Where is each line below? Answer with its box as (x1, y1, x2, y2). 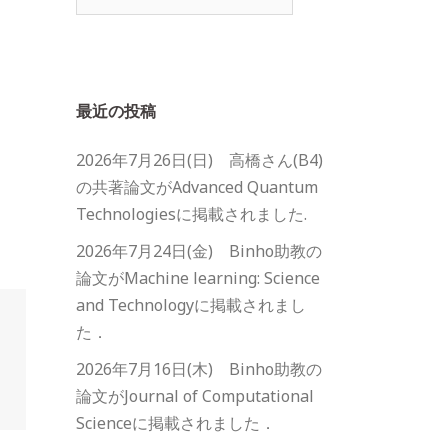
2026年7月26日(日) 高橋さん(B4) (76, 149, 323, 171)
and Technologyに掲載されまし (76, 294, 306, 316)
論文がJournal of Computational (76, 385, 314, 407)
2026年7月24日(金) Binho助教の (76, 240, 322, 262)
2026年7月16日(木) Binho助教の (76, 358, 322, 380)
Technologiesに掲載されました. (76, 203, 307, 225)
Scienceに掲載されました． (76, 412, 276, 434)
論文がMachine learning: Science (76, 267, 320, 289)
